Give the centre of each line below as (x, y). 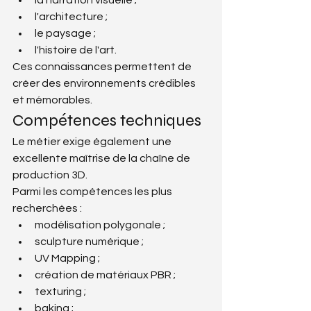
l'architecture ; (71, 16)
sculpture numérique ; (89, 241)
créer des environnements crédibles (105, 83)
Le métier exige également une (93, 141)
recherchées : (47, 208)
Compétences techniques (107, 120)
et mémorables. (52, 100)
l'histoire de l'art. (76, 50)
